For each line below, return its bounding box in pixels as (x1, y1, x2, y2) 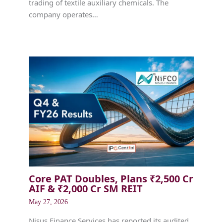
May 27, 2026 (28, 198, 68, 206)
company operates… (28, 9, 98, 19)
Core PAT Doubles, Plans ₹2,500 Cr (28, 171, 193, 185)
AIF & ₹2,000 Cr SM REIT (28, 181, 143, 195)
